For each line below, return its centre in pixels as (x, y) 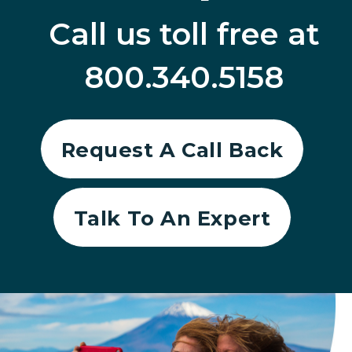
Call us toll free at (184, 35)
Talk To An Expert (172, 218)
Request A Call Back (172, 149)
